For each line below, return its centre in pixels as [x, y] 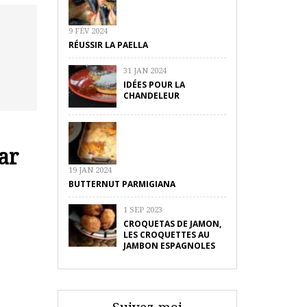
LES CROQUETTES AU [166, 235]
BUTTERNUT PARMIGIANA [122, 184]
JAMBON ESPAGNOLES [169, 246]
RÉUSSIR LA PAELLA [108, 45]
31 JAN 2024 [145, 70]
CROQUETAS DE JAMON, [172, 224]
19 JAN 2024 [90, 170]
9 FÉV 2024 [88, 30]
